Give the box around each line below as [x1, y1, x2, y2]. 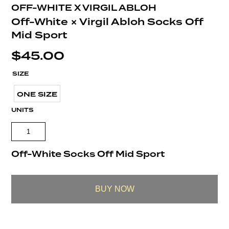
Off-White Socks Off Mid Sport [11, 149, 165, 159]
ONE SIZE [17, 90, 58, 98]
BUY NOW [95, 184, 134, 193]
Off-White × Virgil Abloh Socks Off [11, 16, 204, 28]
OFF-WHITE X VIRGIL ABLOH [11, 3, 157, 13]
